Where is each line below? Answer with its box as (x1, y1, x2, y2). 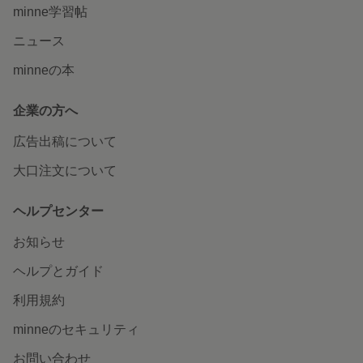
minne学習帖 (13, 5, 88, 19)
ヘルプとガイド (13, 264, 104, 279)
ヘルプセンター (13, 204, 104, 219)
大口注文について (13, 164, 117, 178)
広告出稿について (13, 135, 117, 149)
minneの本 (13, 63, 75, 78)
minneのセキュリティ (13, 322, 139, 337)
